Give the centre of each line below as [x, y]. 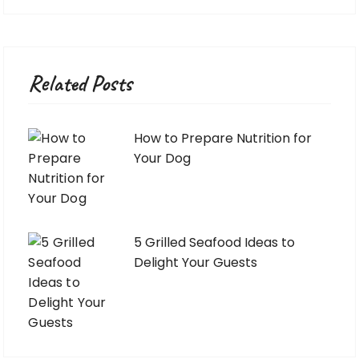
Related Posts [81, 83]
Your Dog [163, 159]
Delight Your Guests [196, 263]
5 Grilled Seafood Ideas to [215, 243]
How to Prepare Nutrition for [223, 139]
